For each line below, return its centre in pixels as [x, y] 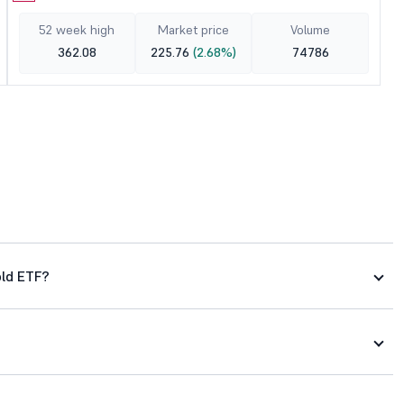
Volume [311, 30]
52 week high [77, 30]
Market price [194, 30]
